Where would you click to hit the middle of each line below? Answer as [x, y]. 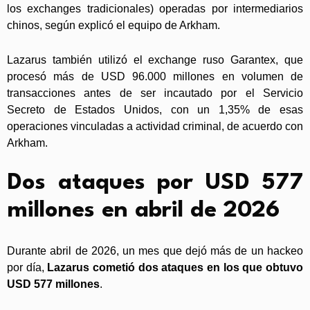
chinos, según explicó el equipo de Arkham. [113, 26]
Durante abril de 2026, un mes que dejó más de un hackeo [155, 251]
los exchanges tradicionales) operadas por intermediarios [155, 9]
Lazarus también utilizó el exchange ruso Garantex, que [155, 60]
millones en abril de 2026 [144, 211]
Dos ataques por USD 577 [155, 183]
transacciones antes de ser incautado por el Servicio [155, 93]
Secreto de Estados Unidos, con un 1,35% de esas [155, 110]
